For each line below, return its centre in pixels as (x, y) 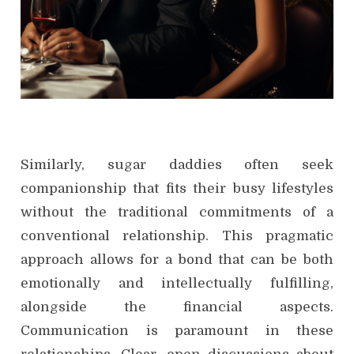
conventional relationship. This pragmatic (177, 235)
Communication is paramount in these (177, 330)
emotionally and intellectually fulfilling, (177, 283)
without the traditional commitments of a (177, 212)
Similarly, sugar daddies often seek (177, 164)
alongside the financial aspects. (177, 307)
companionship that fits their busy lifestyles (177, 188)
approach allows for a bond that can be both (177, 259)
